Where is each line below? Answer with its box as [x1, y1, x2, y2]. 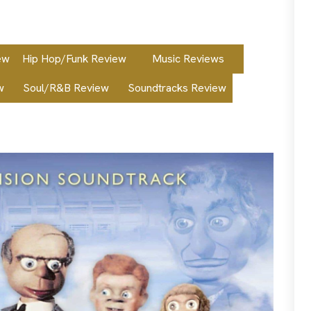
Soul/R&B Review [23, 81, 109, 95]
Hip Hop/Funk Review [22, 51, 126, 66]
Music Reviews [152, 51, 224, 66]
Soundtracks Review [128, 81, 226, 95]
